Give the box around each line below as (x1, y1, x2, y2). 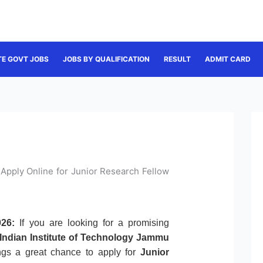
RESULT (163, 55, 191, 63)
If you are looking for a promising (15, 218, 169, 228)
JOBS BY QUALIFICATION (62, 55, 150, 63)
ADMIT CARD (204, 55, 251, 63)
